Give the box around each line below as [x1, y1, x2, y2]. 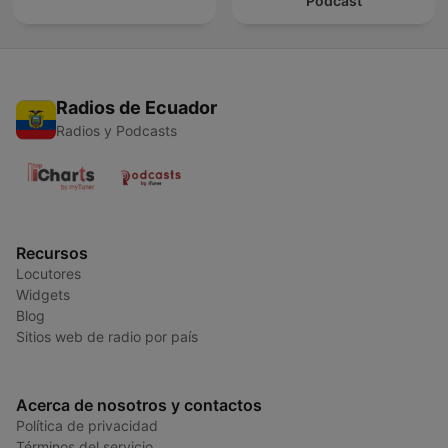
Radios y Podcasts [56, 122, 177, 140]
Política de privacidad [16, 417, 158, 435]
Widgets [16, 286, 70, 304]
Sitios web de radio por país [16, 328, 198, 346]
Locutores [16, 265, 81, 283]
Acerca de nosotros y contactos [16, 395, 262, 416]
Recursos [16, 243, 88, 264]
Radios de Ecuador [56, 97, 217, 119]
